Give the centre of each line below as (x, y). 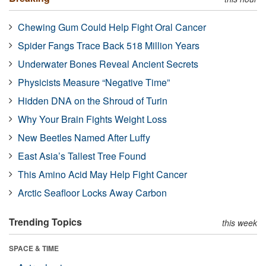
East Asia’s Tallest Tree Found (82, 156)
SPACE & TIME (34, 248)
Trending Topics (45, 221)
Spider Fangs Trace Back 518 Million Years (109, 45)
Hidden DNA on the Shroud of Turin (93, 100)
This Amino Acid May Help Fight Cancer (102, 174)
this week (240, 222)
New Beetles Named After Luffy (84, 137)
